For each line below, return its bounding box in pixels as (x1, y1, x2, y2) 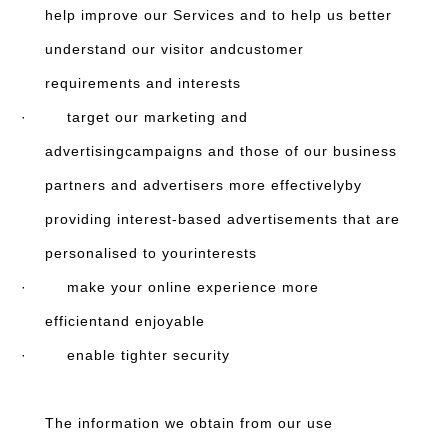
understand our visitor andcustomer (45, 41, 304, 57)
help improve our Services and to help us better (45, 7, 392, 23)
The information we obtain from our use (45, 415, 333, 431)
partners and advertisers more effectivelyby (45, 177, 362, 193)
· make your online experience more (21, 279, 319, 295)
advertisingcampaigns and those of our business (45, 143, 397, 159)
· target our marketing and (21, 109, 248, 125)
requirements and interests (45, 75, 241, 91)
